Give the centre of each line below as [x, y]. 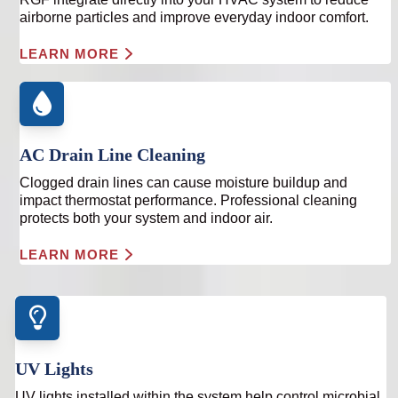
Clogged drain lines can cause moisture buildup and [184, 183]
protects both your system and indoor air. [147, 218]
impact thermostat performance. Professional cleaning [189, 200]
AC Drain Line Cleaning [113, 155]
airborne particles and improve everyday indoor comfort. [195, 17]
